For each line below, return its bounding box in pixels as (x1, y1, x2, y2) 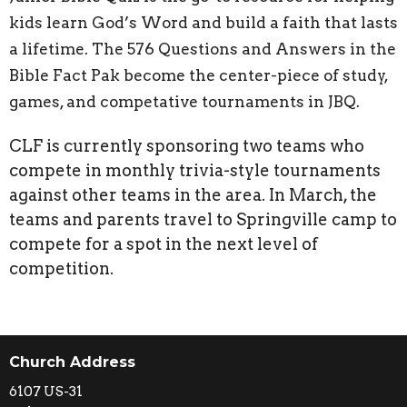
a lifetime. (9, 39, 92, 58)
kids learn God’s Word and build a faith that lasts (9, 13, 398, 32)
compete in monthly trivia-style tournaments (9, 160, 381, 180)
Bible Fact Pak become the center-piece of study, (9, 65, 388, 84)
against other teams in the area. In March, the (9, 184, 377, 204)
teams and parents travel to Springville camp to (9, 209, 397, 229)
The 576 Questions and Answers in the (92, 39, 396, 58)
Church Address (9, 352, 135, 371)
